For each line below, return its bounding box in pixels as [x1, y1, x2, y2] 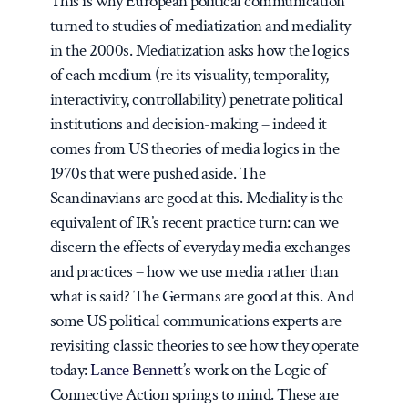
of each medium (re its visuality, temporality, [49, 63, 329, 87]
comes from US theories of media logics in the [49, 137, 340, 160]
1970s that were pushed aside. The [49, 161, 266, 185]
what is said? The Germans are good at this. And [49, 284, 354, 308]
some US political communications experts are [49, 309, 342, 332]
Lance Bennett [90, 358, 183, 382]
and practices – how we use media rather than [49, 260, 339, 283]
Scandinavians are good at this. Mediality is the [49, 186, 343, 209]
